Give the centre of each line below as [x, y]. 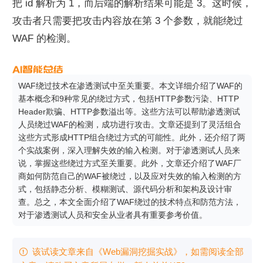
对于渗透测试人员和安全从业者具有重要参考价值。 [113, 215]
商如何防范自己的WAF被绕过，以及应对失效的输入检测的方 [130, 176]
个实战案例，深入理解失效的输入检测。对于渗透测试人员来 [129, 150]
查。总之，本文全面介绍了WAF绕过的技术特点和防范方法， [130, 202]
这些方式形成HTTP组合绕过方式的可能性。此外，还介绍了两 [132, 137]
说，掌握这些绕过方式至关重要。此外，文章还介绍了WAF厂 [130, 163]
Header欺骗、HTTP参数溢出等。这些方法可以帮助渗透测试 [129, 111]
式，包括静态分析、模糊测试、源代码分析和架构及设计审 [125, 189]
